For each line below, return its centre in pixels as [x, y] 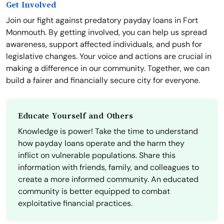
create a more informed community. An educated [108, 179]
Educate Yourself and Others [75, 116]
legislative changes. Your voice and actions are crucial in [109, 56]
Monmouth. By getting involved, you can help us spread [106, 32]
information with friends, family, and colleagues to [108, 167]
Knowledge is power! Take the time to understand [108, 131]
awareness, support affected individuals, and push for [104, 44]
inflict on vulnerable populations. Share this [97, 155]
